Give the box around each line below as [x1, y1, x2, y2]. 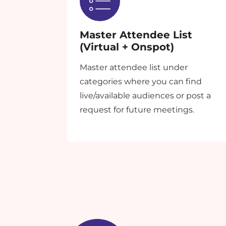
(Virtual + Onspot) [79, 41, 174, 53]
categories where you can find [79, 77, 202, 87]
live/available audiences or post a [79, 91, 211, 101]
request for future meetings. [79, 105, 194, 115]
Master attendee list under [79, 63, 188, 73]
